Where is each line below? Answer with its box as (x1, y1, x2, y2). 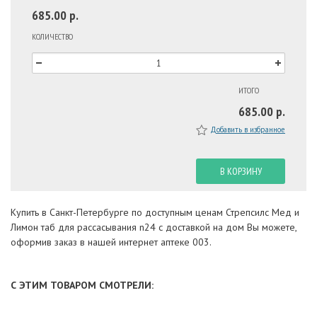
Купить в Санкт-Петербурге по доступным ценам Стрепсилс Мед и (11, 206, 299, 219)
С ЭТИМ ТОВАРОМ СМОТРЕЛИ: (11, 279, 154, 292)
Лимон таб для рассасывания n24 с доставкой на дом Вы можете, (11, 221, 296, 234)
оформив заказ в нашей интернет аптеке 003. (11, 236, 212, 249)
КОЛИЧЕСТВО (32, 31, 73, 42)
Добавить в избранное (210, 125, 285, 135)
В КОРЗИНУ (219, 165, 262, 178)
